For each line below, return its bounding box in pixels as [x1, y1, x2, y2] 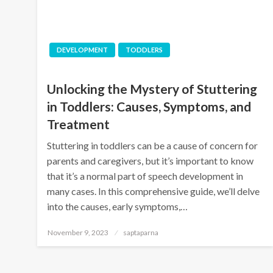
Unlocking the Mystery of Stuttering [47, 80, 258, 96]
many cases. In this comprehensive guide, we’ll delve [47, 185, 260, 197]
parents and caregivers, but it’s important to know [47, 154, 254, 166]
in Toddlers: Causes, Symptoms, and [47, 98, 252, 114]
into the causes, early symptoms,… [47, 200, 188, 212]
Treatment [47, 116, 110, 132]
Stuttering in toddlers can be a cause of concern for [47, 139, 258, 151]
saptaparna [123, 227, 159, 237]
